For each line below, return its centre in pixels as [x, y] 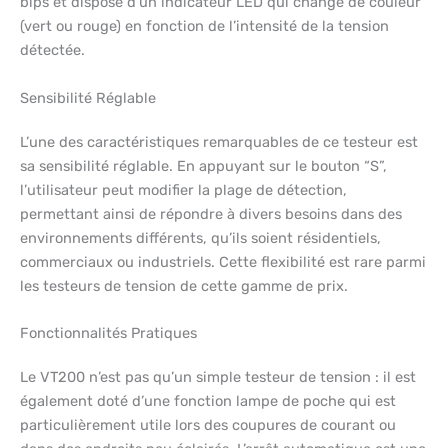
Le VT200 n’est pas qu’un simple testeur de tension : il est [218, 377]
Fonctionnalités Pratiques [108, 333]
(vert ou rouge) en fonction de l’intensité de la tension [204, 26]
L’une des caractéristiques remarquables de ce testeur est [219, 141]
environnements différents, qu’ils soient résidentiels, [200, 237]
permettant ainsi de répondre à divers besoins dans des [211, 213]
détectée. [52, 50]
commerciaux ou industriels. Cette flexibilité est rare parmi [223, 261]
